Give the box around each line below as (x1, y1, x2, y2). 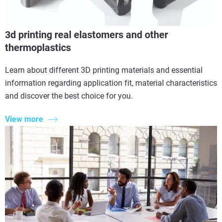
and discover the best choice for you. (5, 91, 133, 101)
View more (5, 114, 43, 124)
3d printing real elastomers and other (5, 29, 168, 41)
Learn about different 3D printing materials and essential (5, 65, 203, 75)
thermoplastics (5, 42, 71, 54)
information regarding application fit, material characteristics (5, 78, 217, 88)
